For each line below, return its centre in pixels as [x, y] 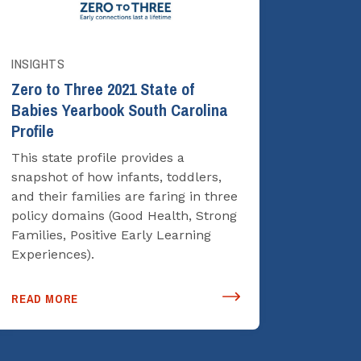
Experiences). [53, 254]
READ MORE [45, 299]
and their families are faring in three [124, 196]
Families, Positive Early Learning [111, 234]
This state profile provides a [98, 157]
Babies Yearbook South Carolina [120, 110]
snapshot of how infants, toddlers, [116, 176]
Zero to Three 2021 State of [103, 89]
